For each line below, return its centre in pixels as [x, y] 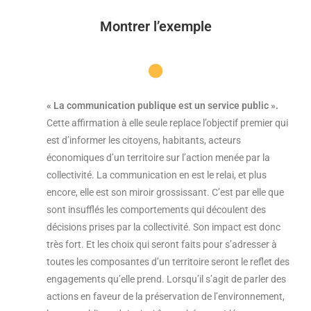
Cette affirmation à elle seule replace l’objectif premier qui [167, 123]
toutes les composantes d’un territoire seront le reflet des [168, 262]
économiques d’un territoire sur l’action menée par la [158, 158]
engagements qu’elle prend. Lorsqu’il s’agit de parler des [166, 279]
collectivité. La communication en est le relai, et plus [157, 175]
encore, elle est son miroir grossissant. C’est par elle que [165, 193]
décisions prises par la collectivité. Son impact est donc [163, 227]
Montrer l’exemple [155, 27]
